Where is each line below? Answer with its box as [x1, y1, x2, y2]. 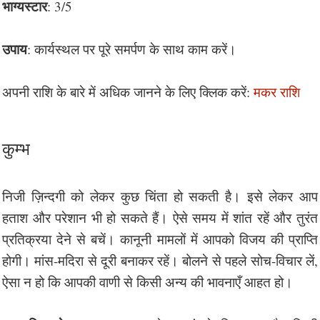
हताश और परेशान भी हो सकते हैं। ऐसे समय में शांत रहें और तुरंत [2, 208, 318, 226]
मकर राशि [254, 82, 300, 101]
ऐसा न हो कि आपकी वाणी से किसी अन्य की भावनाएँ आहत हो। [2, 272, 293, 291]
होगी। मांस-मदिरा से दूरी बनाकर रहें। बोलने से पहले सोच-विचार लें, [2, 251, 318, 269]
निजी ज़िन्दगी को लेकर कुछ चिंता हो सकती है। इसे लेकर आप [2, 186, 318, 205]
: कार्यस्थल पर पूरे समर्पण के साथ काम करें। [27, 39, 236, 58]
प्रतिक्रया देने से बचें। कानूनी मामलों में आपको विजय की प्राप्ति [2, 229, 318, 248]
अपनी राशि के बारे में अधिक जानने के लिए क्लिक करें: [2, 82, 254, 101]
